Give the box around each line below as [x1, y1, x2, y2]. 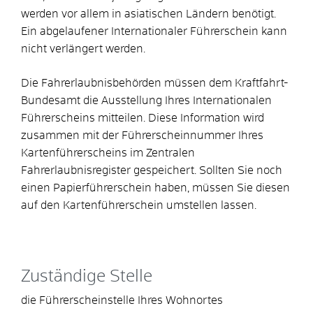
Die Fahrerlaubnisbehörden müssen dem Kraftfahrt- [21, 77, 288, 89]
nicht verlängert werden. [21, 43, 145, 54]
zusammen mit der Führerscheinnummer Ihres [21, 129, 263, 141]
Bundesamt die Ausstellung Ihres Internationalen [21, 94, 272, 106]
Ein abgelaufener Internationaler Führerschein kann [21, 25, 287, 37]
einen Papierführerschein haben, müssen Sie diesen [21, 182, 290, 194]
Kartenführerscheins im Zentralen [21, 147, 195, 159]
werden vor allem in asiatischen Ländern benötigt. [21, 8, 276, 20]
